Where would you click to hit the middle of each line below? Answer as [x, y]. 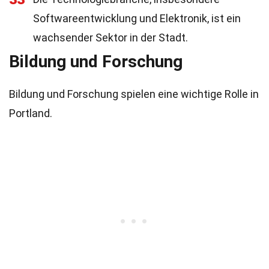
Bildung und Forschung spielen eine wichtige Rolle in [134, 94]
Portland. [31, 113]
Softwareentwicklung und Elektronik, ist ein [137, 18]
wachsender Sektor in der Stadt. [110, 38]
